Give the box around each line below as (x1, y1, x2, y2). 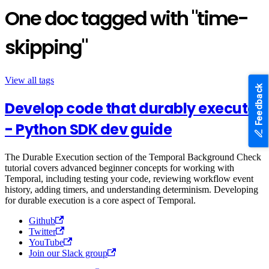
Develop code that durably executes (5, 98, 264, 118)
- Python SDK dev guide (5, 119, 172, 139)
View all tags (5, 74, 54, 85)
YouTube (29, 237, 64, 247)
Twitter (29, 226, 56, 237)
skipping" (5, 34, 87, 61)
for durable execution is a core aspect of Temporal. (5, 195, 196, 205)
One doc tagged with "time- (5, 5, 248, 32)
